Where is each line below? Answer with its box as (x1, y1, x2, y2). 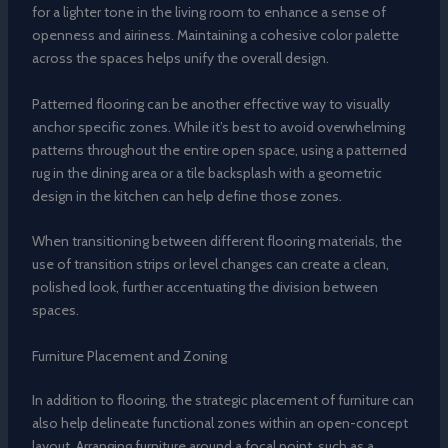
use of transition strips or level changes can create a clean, (31, 255, 389, 274)
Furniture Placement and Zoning (31, 346, 227, 365)
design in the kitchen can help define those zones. (31, 186, 342, 205)
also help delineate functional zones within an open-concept (31, 413, 408, 432)
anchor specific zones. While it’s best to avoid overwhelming (31, 117, 405, 136)
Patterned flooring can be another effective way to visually (31, 94, 390, 113)
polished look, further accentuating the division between (31, 278, 378, 297)
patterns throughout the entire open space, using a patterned (31, 140, 407, 159)
